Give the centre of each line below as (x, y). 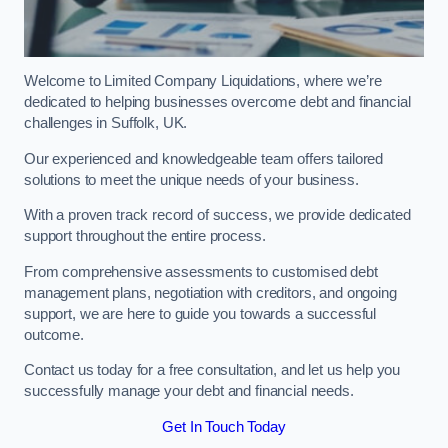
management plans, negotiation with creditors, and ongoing (210, 292)
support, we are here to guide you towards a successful (200, 313)
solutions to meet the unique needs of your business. (191, 179)
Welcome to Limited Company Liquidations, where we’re (203, 81)
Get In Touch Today (224, 426)
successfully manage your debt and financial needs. (189, 391)
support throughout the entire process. (145, 236)
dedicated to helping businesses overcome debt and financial (217, 102)
